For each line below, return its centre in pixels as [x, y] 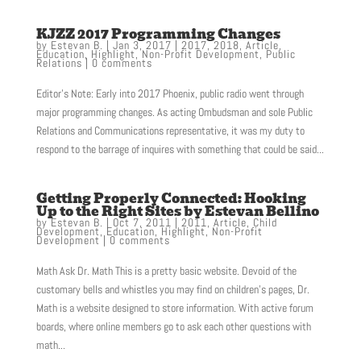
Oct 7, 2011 [142, 223]
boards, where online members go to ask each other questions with [173, 327]
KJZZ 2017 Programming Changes [158, 35]
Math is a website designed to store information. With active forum [174, 308]
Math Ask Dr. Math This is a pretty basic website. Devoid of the [166, 271]
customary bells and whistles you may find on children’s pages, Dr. [172, 290]
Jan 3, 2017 [142, 46]
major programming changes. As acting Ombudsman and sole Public [174, 112]
